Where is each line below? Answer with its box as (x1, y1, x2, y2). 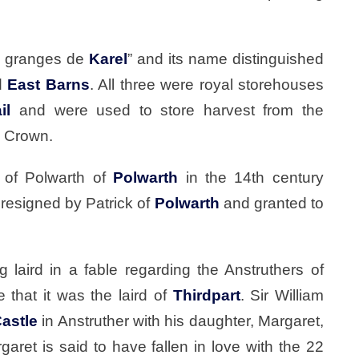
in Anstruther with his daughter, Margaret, (37, 312, 324, 329)
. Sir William (240, 286, 324, 304)
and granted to (219, 194, 324, 212)
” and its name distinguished (127, 50, 324, 68)
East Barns (7, 76, 90, 94)
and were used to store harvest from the (10, 102, 324, 119)
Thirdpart (172, 286, 240, 304)
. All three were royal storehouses (89, 76, 324, 94)
